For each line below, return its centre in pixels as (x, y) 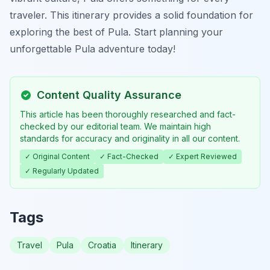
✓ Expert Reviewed (202, 156)
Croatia (102, 245)
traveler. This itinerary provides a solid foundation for (131, 15)
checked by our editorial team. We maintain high (115, 126)
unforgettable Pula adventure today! (93, 49)
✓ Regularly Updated (62, 171)
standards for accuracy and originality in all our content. (130, 138)
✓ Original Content (57, 156)
